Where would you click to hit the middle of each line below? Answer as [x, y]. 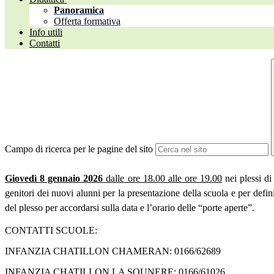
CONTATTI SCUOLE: [51, 231]
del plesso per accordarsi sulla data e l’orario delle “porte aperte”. [130, 208]
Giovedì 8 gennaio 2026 [56, 179]
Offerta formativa [87, 21]
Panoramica [79, 10]
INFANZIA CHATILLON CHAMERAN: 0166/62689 [113, 251]
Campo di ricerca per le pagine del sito [79, 149]
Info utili [46, 32]
